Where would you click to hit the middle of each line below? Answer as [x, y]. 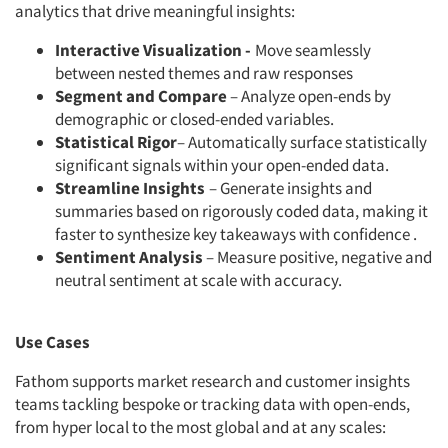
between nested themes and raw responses [204, 73]
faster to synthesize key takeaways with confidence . [236, 234]
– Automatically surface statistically [302, 142]
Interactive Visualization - [155, 50]
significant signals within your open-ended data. [222, 165]
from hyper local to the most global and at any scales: [200, 427]
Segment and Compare [141, 96]
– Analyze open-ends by [309, 96]
